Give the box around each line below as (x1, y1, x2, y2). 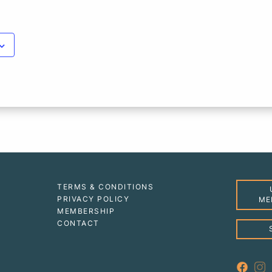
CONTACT (57, 219, 100, 228)
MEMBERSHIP (57, 206, 115, 216)
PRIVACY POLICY (57, 194, 130, 204)
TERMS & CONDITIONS (57, 182, 154, 192)
